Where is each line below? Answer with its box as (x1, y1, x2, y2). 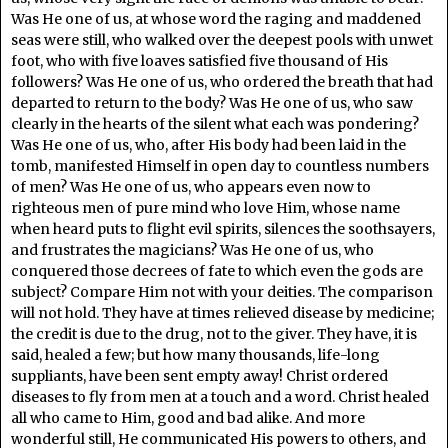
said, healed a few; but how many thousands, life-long (11, 345, 380, 364)
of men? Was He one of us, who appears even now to (11, 177, 371, 196)
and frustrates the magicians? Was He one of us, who (11, 240, 374, 259)
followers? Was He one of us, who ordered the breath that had (11, 72, 433, 91)
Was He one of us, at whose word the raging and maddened (11, 9, 421, 28)
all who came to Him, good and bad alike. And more (11, 408, 365, 427)
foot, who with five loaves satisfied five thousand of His (11, 51, 388, 70)
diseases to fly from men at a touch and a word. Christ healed (11, 387, 429, 406)
